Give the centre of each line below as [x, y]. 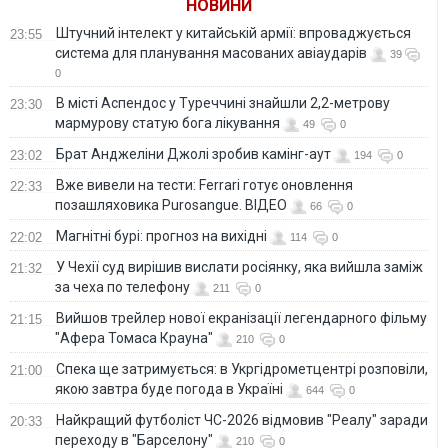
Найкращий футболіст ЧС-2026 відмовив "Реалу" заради [242, 420]
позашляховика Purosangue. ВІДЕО [171, 205]
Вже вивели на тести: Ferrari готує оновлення [204, 185]
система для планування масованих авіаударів [211, 53]
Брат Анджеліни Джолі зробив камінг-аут [193, 154]
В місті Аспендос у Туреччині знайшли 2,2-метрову [223, 103]
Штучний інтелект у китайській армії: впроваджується [233, 33]
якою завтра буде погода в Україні [169, 389]
